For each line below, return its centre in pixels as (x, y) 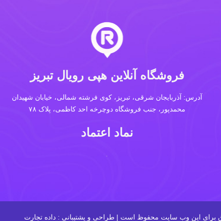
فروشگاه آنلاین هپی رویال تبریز (107, 75)
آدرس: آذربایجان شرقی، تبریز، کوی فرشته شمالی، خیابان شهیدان (107, 97)
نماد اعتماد (107, 132)
